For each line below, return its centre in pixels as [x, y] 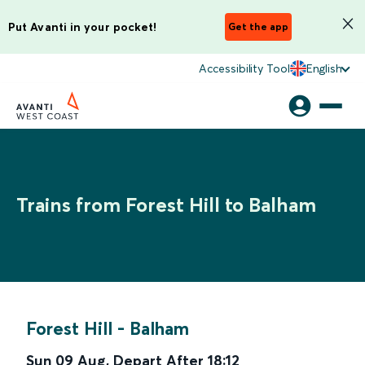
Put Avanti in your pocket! [83, 26]
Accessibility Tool [244, 68]
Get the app [258, 26]
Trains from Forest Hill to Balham [166, 205]
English [324, 68]
